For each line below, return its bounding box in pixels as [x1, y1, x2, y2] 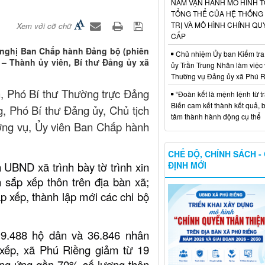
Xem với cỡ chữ [16, 20, 72, 32]
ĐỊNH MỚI [167, 159, 206, 171]
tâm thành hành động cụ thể [170, 111, 261, 121]
